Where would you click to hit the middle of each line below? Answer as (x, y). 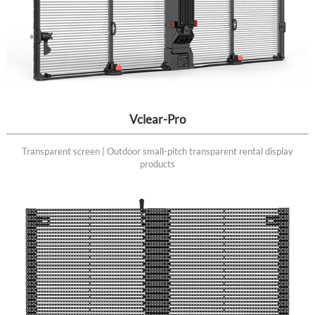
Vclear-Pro (157, 119)
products (157, 163)
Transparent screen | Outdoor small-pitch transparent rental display (157, 151)
